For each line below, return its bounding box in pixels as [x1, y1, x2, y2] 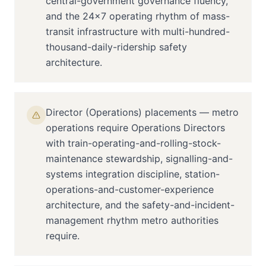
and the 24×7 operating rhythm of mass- [46, 10, 230, 22]
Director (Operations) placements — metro [46, 106, 239, 118]
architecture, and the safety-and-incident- [46, 199, 235, 211]
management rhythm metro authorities [46, 214, 218, 226]
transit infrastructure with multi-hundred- [46, 26, 230, 37]
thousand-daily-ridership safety [46, 41, 187, 53]
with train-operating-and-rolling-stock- [46, 137, 221, 149]
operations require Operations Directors [46, 122, 225, 134]
